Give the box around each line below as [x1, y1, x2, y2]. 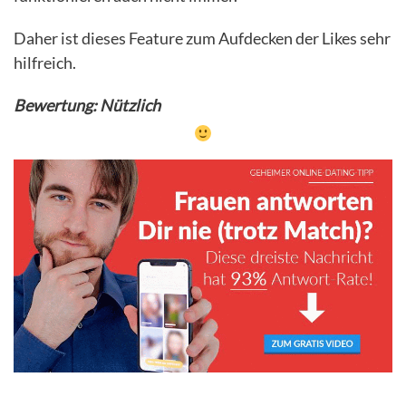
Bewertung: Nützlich [14, 94, 160, 115]
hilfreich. [14, 52, 76, 72]
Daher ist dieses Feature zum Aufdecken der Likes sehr [14, 27, 391, 48]
